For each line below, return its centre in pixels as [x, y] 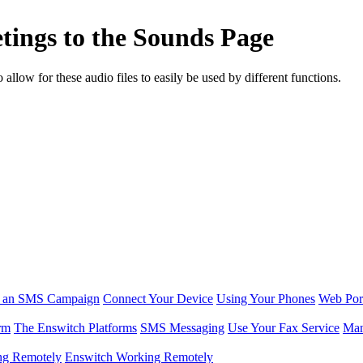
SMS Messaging [182, 327]
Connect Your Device [158, 298]
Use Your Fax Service [284, 327]
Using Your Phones [266, 298]
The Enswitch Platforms [75, 327]
